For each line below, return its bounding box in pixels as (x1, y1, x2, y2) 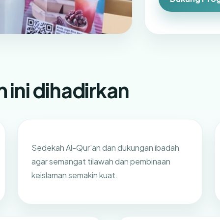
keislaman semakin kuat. (31, 169, 118, 180)
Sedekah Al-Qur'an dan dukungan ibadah (31, 142, 180, 153)
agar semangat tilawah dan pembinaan (31, 156, 171, 166)
